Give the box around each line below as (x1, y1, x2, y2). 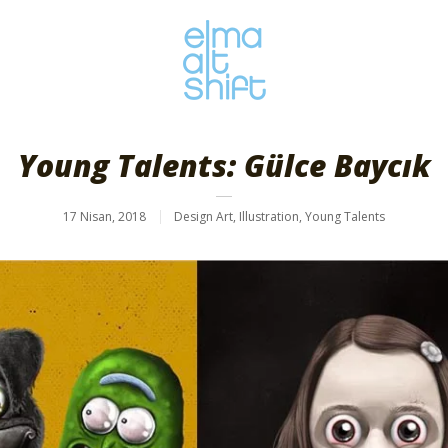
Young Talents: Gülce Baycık (17, 145, 431, 186)
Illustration (239, 208, 299, 225)
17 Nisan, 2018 (63, 208, 146, 225)
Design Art (174, 208, 233, 225)
